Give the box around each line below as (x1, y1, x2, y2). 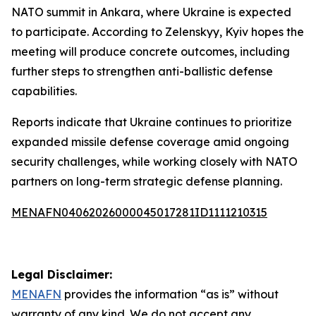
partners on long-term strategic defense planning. (11, 174, 282, 188)
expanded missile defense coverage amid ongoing (11, 135, 289, 149)
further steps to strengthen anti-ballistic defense (11, 64, 273, 78)
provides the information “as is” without (61, 287, 279, 301)
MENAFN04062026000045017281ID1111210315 (11, 205, 267, 219)
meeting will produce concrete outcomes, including (11, 44, 290, 59)
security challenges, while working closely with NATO (11, 154, 298, 169)
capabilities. (11, 84, 77, 98)
